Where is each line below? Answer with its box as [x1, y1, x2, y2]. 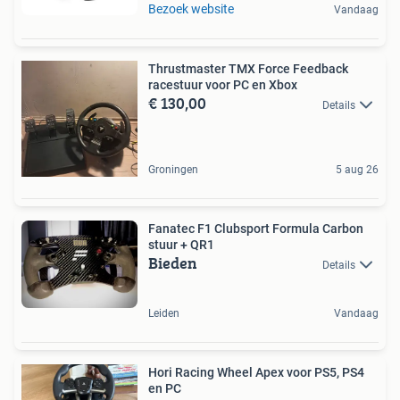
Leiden [148, 307, 179, 321]
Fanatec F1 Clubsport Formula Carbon [148, 221, 363, 237]
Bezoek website [148, 2, 234, 17]
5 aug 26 [336, 163, 379, 177]
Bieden [148, 251, 197, 276]
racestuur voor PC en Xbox [148, 78, 297, 93]
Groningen [148, 163, 198, 177]
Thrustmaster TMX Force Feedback [148, 62, 348, 77]
